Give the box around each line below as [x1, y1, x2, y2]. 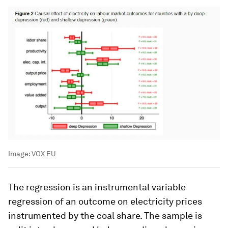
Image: [8, 150, 32, 158]
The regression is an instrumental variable [8, 182, 186, 193]
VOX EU [32, 150, 55, 158]
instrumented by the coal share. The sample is [8, 210, 202, 221]
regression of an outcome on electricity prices [8, 196, 202, 207]
